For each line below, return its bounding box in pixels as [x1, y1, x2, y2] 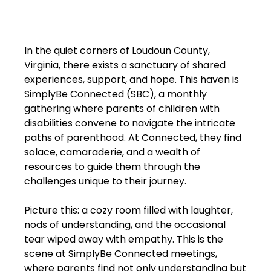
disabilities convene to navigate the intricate [24, 116, 235, 130]
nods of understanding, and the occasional [24, 218, 226, 232]
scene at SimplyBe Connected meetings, [24, 247, 217, 261]
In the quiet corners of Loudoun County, [24, 44, 210, 57]
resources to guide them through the [24, 160, 200, 174]
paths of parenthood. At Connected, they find [24, 131, 241, 145]
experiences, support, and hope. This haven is [24, 73, 239, 87]
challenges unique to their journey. [24, 174, 186, 188]
